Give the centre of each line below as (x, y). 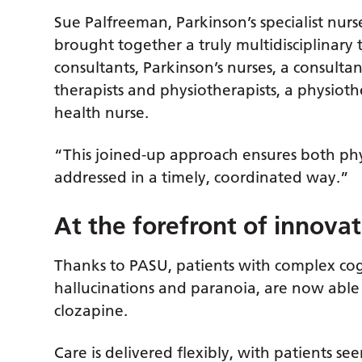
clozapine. (91, 311)
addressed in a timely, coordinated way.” (202, 178)
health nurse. (102, 113)
